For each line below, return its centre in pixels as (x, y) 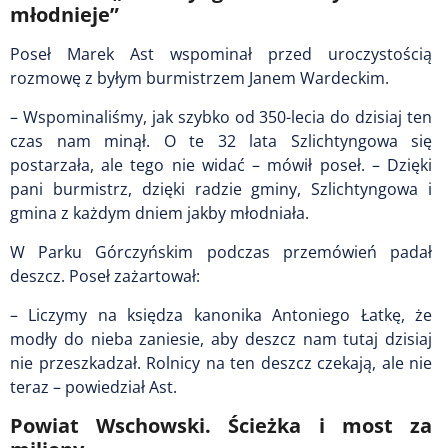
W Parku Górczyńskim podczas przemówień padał (221, 251)
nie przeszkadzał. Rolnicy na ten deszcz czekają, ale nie (221, 362)
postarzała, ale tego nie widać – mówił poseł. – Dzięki (221, 164)
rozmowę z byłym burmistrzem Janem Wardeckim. (199, 77)
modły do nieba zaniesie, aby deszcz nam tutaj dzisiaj (221, 338)
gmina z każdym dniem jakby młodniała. (159, 212)
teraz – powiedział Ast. (93, 386)
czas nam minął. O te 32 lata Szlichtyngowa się (221, 140)
